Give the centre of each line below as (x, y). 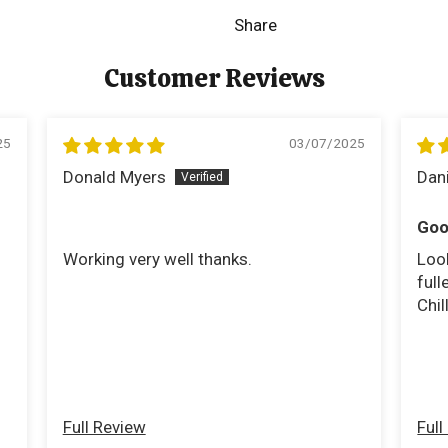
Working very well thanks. (157, 259)
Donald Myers (114, 177)
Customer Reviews (214, 78)
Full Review (104, 427)
